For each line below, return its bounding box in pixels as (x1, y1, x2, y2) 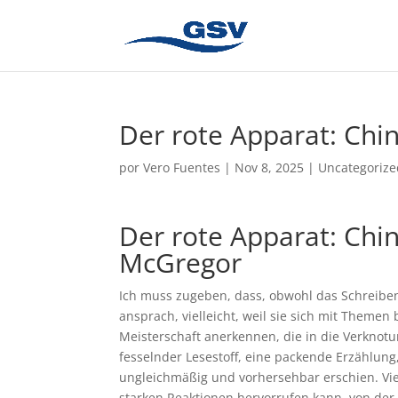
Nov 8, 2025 (235, 159, 305, 176)
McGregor (119, 244, 243, 281)
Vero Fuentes (143, 159, 221, 176)
